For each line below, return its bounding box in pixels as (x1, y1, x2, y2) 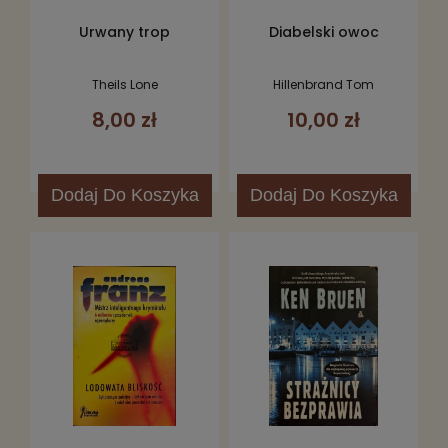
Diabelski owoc (268, 22, 379, 43)
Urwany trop (79, 22, 170, 43)
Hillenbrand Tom (273, 76, 374, 94)
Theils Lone (91, 76, 158, 94)
